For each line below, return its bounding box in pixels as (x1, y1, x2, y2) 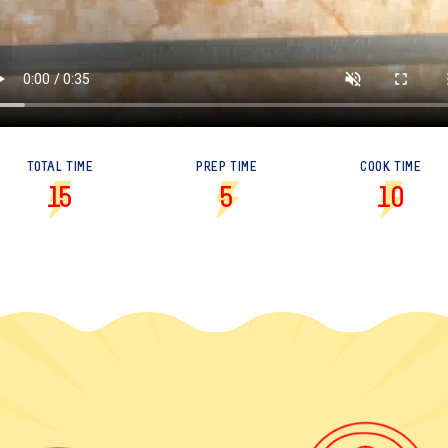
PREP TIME (196, 159, 258, 175)
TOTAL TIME (26, 159, 94, 175)
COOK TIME (360, 159, 422, 175)
